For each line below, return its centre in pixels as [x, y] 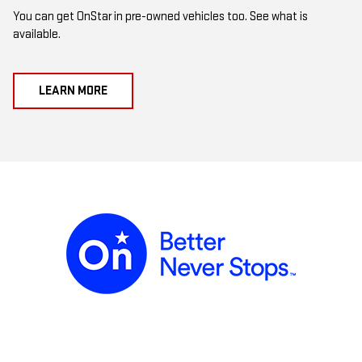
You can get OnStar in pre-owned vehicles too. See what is [160, 17]
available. [37, 35]
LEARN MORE [73, 91]
